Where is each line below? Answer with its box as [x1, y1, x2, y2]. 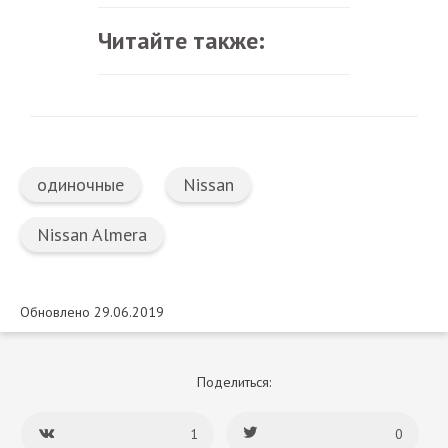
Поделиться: [197, 373, 271, 392]
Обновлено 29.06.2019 [20, 303, 164, 322]
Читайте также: [97, 25, 265, 57]
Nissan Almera [37, 223, 147, 247]
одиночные [37, 173, 124, 197]
